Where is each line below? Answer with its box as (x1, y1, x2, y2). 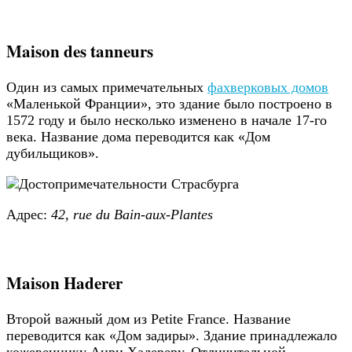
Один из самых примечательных (6, 79, 207, 95)
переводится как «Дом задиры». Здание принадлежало (6, 327, 337, 343)
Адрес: (6, 206, 51, 222)
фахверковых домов (207, 79, 328, 95)
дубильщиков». (6, 145, 99, 161)
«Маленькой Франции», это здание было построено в (6, 95, 332, 112)
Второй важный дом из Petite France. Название (6, 310, 291, 327)
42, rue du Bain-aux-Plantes (51, 206, 213, 222)
